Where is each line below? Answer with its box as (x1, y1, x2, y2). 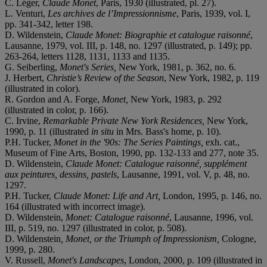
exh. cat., (206, 136, 240, 147)
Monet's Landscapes (48, 254, 124, 265)
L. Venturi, (5, 8, 48, 18)
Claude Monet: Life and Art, (54, 190, 163, 201)
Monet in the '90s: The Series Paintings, (54, 136, 206, 147)
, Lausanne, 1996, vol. (169, 212, 253, 222)
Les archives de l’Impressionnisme (48, 8, 176, 18)
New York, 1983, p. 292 (131, 94, 222, 104)
